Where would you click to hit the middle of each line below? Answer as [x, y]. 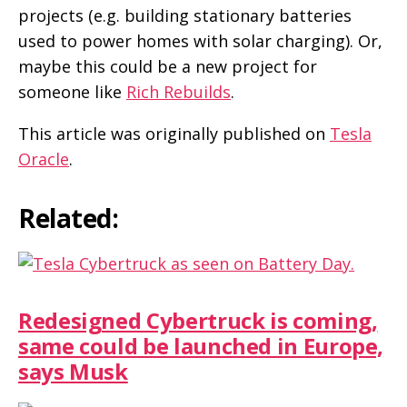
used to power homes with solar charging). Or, [200, 40]
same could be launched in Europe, [201, 345]
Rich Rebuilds [179, 91]
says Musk [73, 371]
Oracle [44, 159]
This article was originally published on [174, 133]
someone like [72, 91]
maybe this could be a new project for [168, 66]
